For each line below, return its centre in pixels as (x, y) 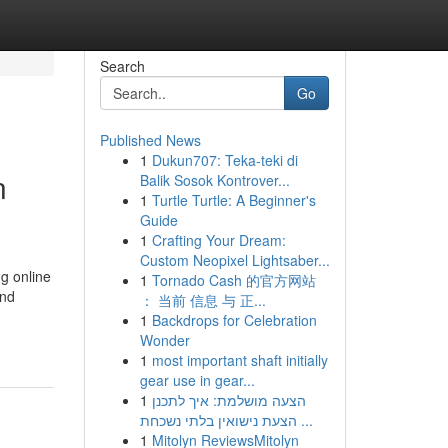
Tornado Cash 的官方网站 (233, 280)
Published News (150, 140)
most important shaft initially (239, 360)
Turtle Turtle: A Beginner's (233, 200)
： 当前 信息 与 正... (202, 300)
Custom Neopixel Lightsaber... (234, 260)
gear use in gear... (197, 380)
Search (122, 66)
